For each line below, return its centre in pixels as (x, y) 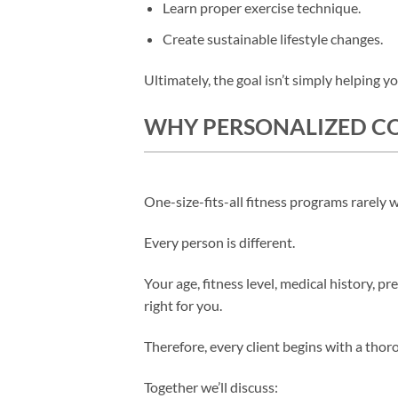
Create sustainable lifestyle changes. (272, 38)
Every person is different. (219, 243)
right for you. (183, 306)
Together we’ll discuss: (211, 386)
